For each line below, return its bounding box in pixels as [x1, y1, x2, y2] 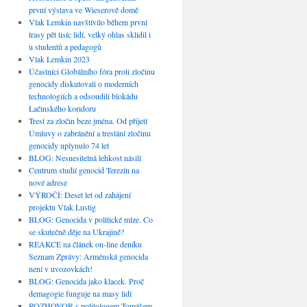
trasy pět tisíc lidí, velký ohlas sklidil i [28, 29, 151, 40]
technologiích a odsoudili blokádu [28, 90, 138, 102]
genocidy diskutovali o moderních [28, 78, 138, 90]
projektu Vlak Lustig [28, 201, 96, 213]
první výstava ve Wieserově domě [28, 4, 138, 16]
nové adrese [28, 177, 67, 188]
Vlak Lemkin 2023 [28, 53, 90, 65]
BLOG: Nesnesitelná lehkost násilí [28, 152, 141, 164]
